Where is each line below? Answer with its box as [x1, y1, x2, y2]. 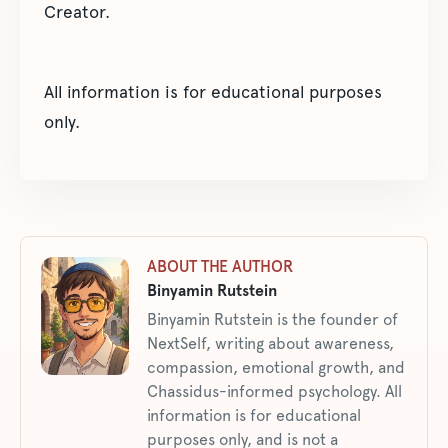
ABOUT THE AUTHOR [147, 257, 293, 276]
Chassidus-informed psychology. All [147, 382, 402, 401]
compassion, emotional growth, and [147, 358, 405, 377]
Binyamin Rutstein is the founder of [147, 310, 398, 329]
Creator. [44, 2, 110, 22]
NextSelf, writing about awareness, [147, 334, 394, 353]
